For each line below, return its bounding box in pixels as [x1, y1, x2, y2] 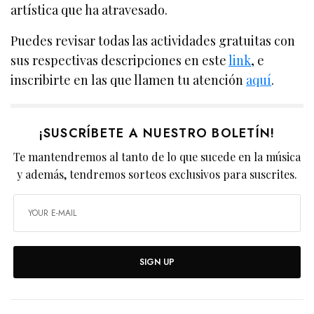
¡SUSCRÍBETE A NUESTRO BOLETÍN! [39, 124, 275, 142]
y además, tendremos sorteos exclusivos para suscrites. [16, 167, 298, 182]
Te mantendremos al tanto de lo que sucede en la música [13, 149, 301, 164]
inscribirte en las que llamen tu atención [11, 71, 247, 88]
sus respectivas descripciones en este [11, 52, 229, 69]
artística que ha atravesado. [11, 1, 168, 18]
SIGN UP [139, 256, 175, 268]
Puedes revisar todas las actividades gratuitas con [11, 32, 296, 49]
